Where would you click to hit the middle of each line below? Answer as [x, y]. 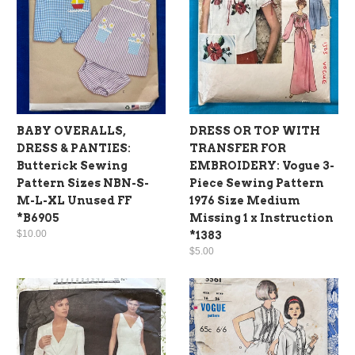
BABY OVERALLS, [71, 131]
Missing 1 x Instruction [261, 218]
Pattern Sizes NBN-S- [83, 183]
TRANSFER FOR [238, 149]
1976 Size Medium [245, 201]
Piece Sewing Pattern [257, 183]
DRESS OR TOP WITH [255, 131]
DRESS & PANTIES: [74, 149]
